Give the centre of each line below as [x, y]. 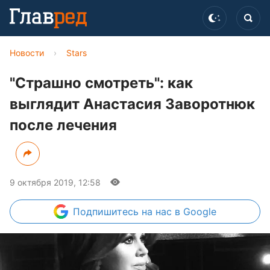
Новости [27, 53]
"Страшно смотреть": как [101, 83]
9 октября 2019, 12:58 [55, 182]
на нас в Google [179, 212]
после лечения [63, 125]
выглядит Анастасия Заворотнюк [132, 104]
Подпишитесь [107, 212]
